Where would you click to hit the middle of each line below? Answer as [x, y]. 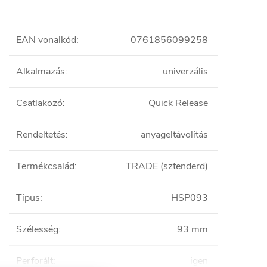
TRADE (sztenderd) [167, 166]
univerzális [185, 72]
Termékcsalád [45, 166]
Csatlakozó [39, 103]
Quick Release [178, 103]
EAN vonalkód [46, 40]
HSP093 [190, 198]
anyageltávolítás [174, 135]
